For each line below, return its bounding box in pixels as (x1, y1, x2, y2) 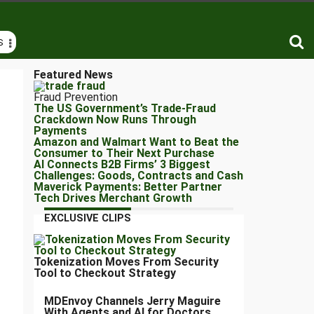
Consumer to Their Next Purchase (34, 146, 214, 161)
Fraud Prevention (34, 90, 118, 104)
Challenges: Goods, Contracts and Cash (34, 169, 243, 183)
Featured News (34, 68, 113, 82)
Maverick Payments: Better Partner (34, 180, 222, 194)
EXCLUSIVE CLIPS (44, 212, 131, 225)
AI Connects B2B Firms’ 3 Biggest (34, 158, 210, 172)
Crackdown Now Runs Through (34, 113, 196, 127)
